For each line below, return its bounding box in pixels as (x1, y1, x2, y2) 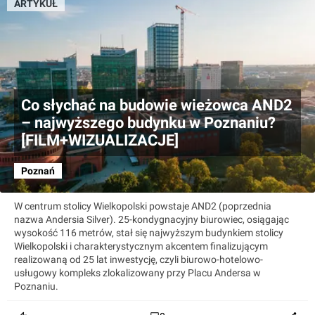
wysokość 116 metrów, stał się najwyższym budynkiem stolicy (14, 227, 283, 239)
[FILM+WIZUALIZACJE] (21, 131, 179, 150)
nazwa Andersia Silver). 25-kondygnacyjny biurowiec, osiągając (14, 214, 289, 226)
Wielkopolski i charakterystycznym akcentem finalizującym (14, 240, 268, 252)
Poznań (21, 165, 55, 177)
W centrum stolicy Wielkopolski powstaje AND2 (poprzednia (14, 200, 271, 212)
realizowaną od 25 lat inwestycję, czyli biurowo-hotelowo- (14, 254, 263, 266)
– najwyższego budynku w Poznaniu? (21, 114, 276, 132)
